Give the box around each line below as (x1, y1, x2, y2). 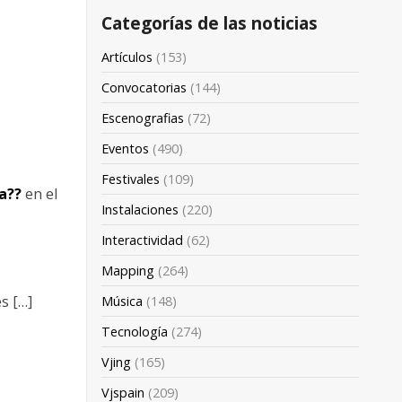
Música (101, 292, 143, 310)
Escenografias (101, 109, 184, 127)
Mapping (101, 261, 154, 279)
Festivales (101, 170, 160, 188)
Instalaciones (101, 200, 179, 218)
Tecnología (101, 322, 168, 340)
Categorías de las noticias (101, 10, 318, 35)
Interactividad (101, 231, 183, 249)
